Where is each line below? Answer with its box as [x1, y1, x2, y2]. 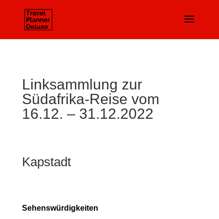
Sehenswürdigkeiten [22, 204, 98, 212]
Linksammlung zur [22, 76, 142, 92]
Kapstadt [22, 154, 71, 169]
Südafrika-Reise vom [22, 91, 159, 107]
